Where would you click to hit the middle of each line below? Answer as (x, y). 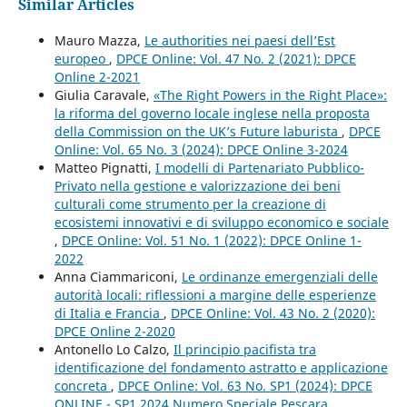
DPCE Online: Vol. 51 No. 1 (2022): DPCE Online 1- (211, 240)
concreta (82, 385)
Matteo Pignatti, (104, 167)
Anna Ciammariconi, (118, 276)
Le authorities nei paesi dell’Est (239, 40)
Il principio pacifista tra (244, 349)
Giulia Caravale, (104, 94)
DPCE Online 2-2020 (114, 331)
